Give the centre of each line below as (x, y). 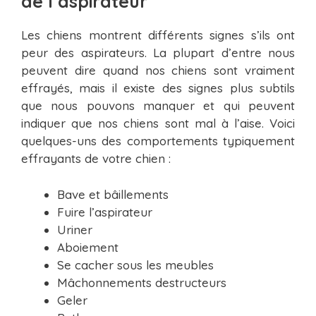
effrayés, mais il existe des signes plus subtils (158, 88)
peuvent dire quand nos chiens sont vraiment (158, 71)
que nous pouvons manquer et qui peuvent (158, 106)
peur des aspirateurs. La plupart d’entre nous (158, 53)
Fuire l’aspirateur (105, 212)
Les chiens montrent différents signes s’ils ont (158, 35)
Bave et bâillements (113, 194)
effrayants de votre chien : (96, 159)
